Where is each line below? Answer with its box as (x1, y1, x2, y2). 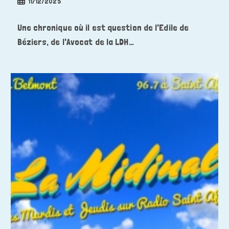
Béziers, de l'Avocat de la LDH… (17, 36, 134, 48)
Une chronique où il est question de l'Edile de (17, 22, 189, 33)
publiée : (16, 7, 40, 16)
